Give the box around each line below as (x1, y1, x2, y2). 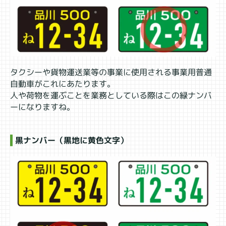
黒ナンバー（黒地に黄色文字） (15, 135, 128, 146)
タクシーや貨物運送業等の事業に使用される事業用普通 (10, 67, 212, 78)
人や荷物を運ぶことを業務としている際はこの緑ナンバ (10, 90, 212, 101)
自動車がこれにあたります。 (10, 78, 116, 90)
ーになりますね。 (10, 101, 75, 113)
